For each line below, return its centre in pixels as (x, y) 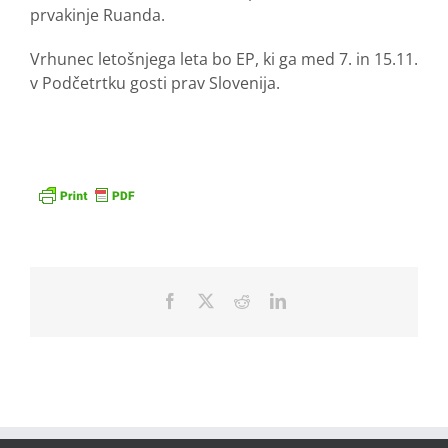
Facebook (208, 300)
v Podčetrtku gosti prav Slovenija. (155, 82)
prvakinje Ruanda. (97, 14)
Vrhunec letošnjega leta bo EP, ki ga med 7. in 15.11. (224, 58)
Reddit (270, 300)
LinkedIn (314, 300)
